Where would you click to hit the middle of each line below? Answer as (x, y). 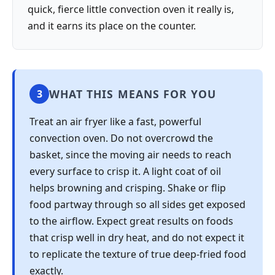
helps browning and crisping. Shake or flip (128, 188)
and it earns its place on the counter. (112, 26)
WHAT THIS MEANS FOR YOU (133, 94)
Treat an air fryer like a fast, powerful (115, 122)
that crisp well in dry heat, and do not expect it (137, 238)
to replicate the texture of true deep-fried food (138, 254)
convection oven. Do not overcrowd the (121, 138)
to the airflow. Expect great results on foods (131, 221)
